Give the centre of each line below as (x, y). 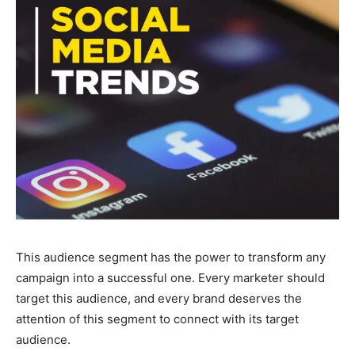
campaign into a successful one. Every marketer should (170, 277)
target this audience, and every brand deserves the (159, 298)
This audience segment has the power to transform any (171, 257)
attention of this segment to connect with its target (157, 319)
